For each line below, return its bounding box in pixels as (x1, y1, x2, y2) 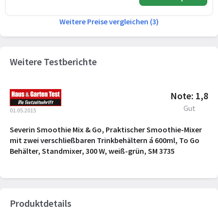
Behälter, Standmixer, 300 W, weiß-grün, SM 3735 (10, 146, 175, 156)
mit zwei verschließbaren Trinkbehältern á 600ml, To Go (10, 135, 200, 145)
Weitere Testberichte (10, 55, 97, 68)
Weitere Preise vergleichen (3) (59, 17, 159, 26)
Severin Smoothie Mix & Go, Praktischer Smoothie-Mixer (10, 125, 202, 134)
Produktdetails (10, 197, 72, 209)
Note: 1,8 (170, 90, 208, 102)
